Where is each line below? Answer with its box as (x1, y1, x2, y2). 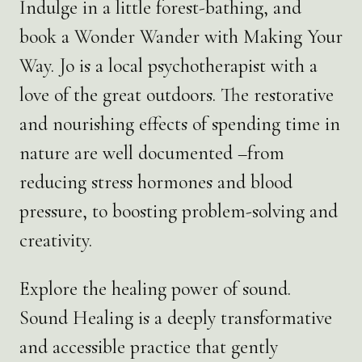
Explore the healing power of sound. (19, 276, 291, 301)
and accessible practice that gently (19, 335, 278, 359)
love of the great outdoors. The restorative (19, 82, 334, 107)
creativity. (19, 228, 92, 252)
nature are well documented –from (19, 141, 284, 165)
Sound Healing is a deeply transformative (19, 305, 332, 330)
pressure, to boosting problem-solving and (19, 199, 338, 223)
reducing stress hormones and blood (19, 170, 293, 194)
